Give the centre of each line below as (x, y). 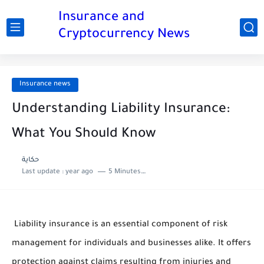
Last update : (43, 172)
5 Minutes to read (124, 172)
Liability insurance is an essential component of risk (120, 225)
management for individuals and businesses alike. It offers (131, 244)
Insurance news (45, 85)
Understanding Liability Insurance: (121, 110)
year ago (79, 172)
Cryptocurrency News (124, 35)
